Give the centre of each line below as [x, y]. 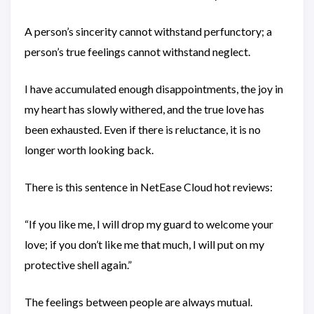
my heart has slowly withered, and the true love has [144, 109]
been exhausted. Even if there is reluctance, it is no [143, 129]
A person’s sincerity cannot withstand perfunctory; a [148, 31]
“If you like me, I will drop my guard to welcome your [149, 224]
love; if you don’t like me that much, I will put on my [144, 244]
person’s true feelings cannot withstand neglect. [137, 52]
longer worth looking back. [89, 150]
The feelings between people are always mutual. [138, 302]
